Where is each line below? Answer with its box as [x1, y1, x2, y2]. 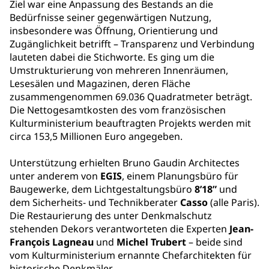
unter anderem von [10, 169, 100, 183]
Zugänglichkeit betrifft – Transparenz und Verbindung [10, 37, 255, 51]
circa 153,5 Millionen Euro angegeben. [10, 130, 183, 144]
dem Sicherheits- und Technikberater [10, 196, 180, 210]
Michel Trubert [116, 235, 186, 249]
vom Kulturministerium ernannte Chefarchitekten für [10, 249, 252, 262]
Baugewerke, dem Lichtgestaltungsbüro [10, 183, 195, 196]
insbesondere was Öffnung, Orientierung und [10, 24, 218, 38]
